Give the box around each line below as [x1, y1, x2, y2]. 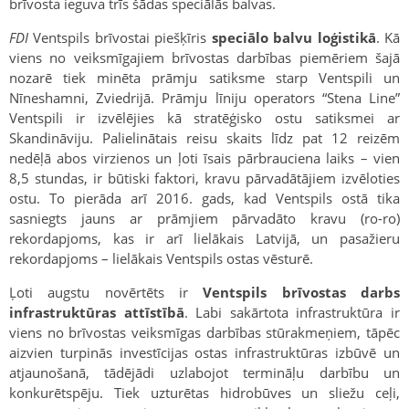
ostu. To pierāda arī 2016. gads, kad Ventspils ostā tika [9, 188, 400, 207]
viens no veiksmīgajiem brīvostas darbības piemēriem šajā [9, 47, 400, 67]
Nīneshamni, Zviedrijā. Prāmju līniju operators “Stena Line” [9, 88, 400, 107]
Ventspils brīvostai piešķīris [28, 27, 212, 47]
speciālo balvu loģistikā [211, 27, 376, 47]
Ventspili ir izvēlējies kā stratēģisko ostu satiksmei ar [9, 108, 400, 127]
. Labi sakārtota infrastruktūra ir [184, 302, 401, 321]
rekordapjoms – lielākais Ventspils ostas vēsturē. [9, 248, 313, 267]
